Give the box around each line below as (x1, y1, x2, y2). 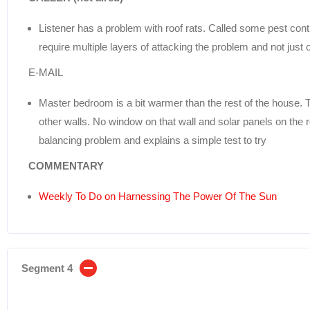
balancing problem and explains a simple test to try (39, 134, 266, 146)
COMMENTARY (28, 159, 104, 172)
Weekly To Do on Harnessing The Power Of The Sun (39, 190, 277, 202)
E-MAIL (28, 66, 63, 78)
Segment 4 (21, 262, 73, 274)
